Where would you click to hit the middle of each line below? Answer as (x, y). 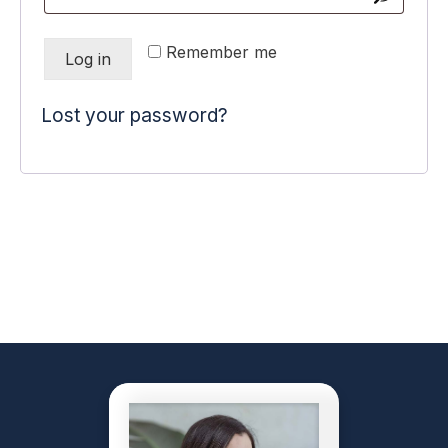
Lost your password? (134, 115)
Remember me (221, 51)
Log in (88, 58)
